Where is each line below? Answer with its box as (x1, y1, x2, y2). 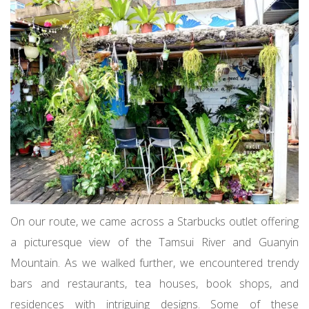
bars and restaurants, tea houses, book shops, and (10, 275, 299, 291)
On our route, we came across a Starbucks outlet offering (10, 213, 299, 229)
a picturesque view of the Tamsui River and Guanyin (10, 234, 299, 250)
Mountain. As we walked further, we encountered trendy (10, 255, 299, 270)
